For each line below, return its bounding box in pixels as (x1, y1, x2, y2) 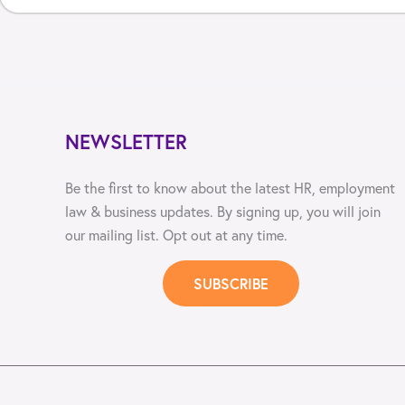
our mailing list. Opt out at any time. (65, 225, 287, 244)
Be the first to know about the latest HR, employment (65, 178, 395, 197)
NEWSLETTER (65, 127, 187, 155)
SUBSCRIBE (193, 273, 268, 293)
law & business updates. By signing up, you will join (65, 202, 381, 221)
